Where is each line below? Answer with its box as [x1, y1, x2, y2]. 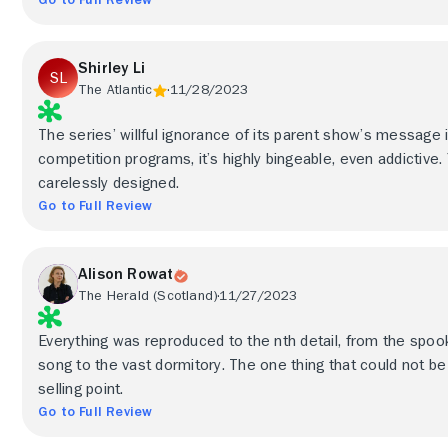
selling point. [38, 381, 124, 397]
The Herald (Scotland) [78, 288, 219, 302]
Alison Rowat [78, 266, 174, 282]
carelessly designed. [38, 175, 180, 191]
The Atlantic [78, 82, 153, 96]
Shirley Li [78, 60, 145, 76]
